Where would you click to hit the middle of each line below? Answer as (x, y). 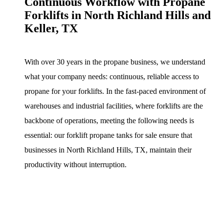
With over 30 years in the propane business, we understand (115, 62)
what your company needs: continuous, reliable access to (112, 76)
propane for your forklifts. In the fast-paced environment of (115, 91)
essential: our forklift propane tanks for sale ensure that (108, 135)
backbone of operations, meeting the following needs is (109, 120)
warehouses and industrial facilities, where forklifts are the (114, 106)
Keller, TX (51, 28)
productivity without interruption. (76, 164)
